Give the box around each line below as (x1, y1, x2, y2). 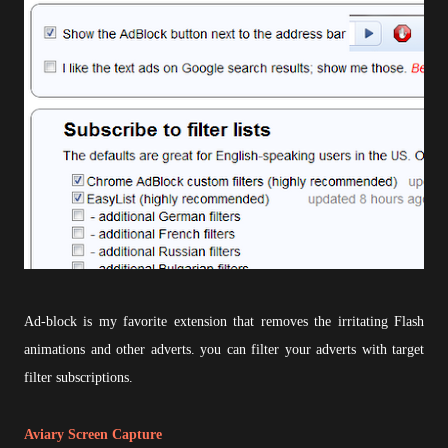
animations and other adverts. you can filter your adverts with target (24, 342, 424, 357)
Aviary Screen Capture (24, 427, 162, 442)
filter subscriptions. (24, 370, 133, 385)
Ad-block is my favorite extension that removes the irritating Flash (24, 314, 424, 329)
